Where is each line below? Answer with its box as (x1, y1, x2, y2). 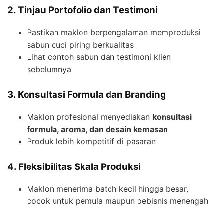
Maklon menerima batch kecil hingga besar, (27, 184, 188, 194)
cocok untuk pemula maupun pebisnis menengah (27, 196, 208, 206)
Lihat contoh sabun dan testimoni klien (27, 52, 171, 62)
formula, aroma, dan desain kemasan (27, 124, 168, 134)
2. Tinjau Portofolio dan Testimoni (7, 4, 158, 16)
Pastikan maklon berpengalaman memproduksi (27, 27, 201, 37)
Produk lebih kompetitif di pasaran (27, 136, 156, 146)
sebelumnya (27, 64, 71, 74)
